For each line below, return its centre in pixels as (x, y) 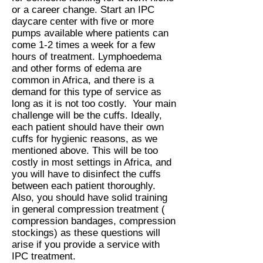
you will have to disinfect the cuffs (86, 174)
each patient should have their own (88, 127)
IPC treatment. (45, 256)
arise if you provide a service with (86, 245)
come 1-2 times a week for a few (83, 45)
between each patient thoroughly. (85, 186)
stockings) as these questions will (86, 233)
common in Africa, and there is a (83, 80)
